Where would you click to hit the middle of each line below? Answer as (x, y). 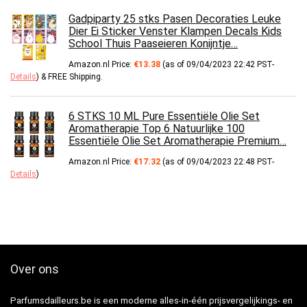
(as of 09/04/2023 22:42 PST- (217, 64)
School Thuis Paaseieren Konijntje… (153, 44)
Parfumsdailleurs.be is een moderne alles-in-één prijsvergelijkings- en (151, 300)
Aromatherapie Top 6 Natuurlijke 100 (157, 128)
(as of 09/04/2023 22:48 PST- (217, 162)
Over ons (35, 269)
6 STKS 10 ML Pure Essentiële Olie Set (164, 116)
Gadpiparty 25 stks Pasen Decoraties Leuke (175, 19)
